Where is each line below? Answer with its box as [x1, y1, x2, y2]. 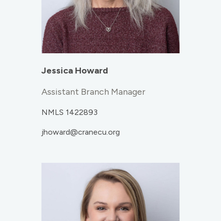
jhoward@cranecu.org [41, 127, 120, 137]
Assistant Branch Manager [41, 86, 146, 98]
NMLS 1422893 [41, 108, 98, 117]
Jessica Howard [41, 65, 108, 76]
